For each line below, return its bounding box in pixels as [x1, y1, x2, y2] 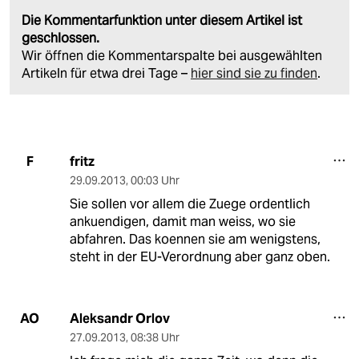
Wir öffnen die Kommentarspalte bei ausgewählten [22, 46, 322, 64]
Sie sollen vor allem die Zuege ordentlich [69, 195, 310, 212]
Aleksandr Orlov [69, 309, 170, 327]
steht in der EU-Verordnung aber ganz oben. [69, 248, 330, 265]
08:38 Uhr [130, 329, 179, 345]
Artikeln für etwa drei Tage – [22, 64, 191, 82]
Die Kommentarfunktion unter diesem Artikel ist [22, 11, 302, 29]
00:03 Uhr [130, 172, 179, 188]
